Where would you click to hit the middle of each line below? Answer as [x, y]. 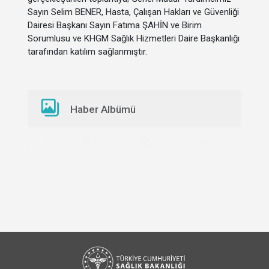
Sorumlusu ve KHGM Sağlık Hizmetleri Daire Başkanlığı [134, 38]
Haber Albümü [103, 109]
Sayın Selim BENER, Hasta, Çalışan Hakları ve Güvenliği [133, 12]
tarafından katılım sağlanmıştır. [87, 52]
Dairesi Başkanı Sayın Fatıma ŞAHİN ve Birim [115, 25]
